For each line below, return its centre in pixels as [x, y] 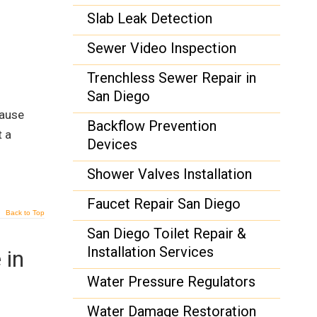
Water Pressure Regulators [172, 282]
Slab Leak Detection [150, 18]
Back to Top [25, 213]
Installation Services [151, 252]
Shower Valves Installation [170, 174]
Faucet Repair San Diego [164, 204]
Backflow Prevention [152, 126]
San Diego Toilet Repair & [167, 234]
